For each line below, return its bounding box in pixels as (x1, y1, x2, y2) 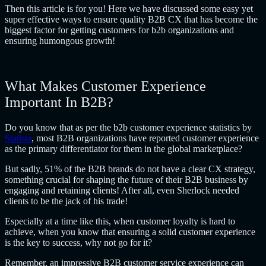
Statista (5, 132, 31, 143)
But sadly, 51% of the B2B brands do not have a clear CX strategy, (5, 163, 255, 174)
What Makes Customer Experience (5, 78, 206, 94)
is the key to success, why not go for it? (5, 237, 152, 248)
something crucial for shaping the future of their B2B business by (5, 174, 248, 185)
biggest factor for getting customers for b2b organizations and (5, 24, 234, 35)
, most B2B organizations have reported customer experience (31, 132, 259, 143)
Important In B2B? (5, 94, 113, 110)
